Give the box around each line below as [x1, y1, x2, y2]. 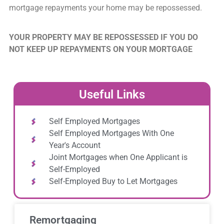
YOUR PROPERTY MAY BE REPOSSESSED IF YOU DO [8, 32, 198, 42]
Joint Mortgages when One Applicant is [48, 152, 187, 162]
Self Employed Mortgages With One [48, 128, 174, 138]
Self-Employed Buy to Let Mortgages [48, 176, 177, 186]
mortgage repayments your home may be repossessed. [8, 3, 202, 13]
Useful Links [79, 87, 145, 102]
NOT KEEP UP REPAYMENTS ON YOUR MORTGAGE [8, 44, 192, 54]
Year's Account [48, 140, 100, 150]
